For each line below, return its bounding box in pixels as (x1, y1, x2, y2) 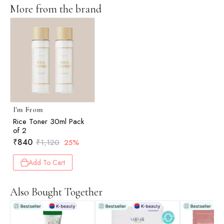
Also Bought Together (10, 185, 102, 199)
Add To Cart (28, 157, 65, 168)
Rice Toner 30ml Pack (13, 116, 84, 127)
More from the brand (10, 2, 101, 16)
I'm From (13, 104, 43, 115)
